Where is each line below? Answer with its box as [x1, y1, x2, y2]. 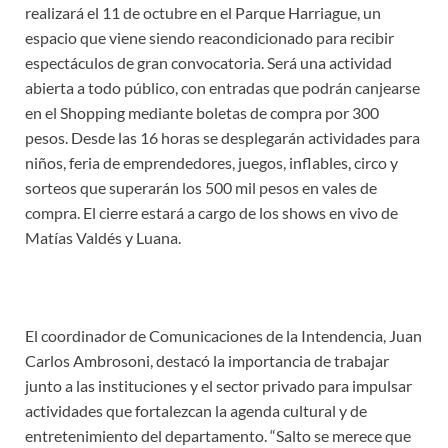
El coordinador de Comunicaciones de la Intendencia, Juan [25, 326, 422, 346]
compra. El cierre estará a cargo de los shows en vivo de [25, 203, 398, 223]
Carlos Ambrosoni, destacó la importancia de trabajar [25, 351, 389, 371]
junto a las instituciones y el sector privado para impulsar [25, 376, 412, 396]
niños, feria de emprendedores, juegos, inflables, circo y [25, 153, 398, 173]
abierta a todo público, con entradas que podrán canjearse [25, 78, 420, 98]
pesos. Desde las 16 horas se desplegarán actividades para [25, 128, 420, 148]
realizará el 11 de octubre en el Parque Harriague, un [25, 3, 381, 23]
